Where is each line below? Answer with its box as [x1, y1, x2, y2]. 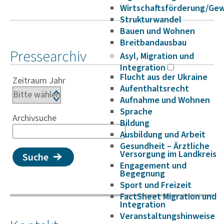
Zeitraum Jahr [12, 74, 65, 87]
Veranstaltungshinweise [120, 210, 215, 222]
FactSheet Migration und [120, 190, 216, 203]
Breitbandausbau [120, 36, 186, 49]
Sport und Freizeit [120, 179, 191, 191]
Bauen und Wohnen [120, 25, 195, 37]
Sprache [120, 105, 152, 118]
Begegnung [120, 167, 165, 180]
